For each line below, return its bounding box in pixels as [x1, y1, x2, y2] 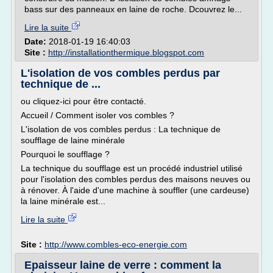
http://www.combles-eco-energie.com [44, 239, 187, 249]
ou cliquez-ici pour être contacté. [21, 96, 146, 106]
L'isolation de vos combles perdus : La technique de [21, 124, 221, 134]
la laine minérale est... [21, 196, 105, 206]
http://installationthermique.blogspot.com [48, 48, 204, 57]
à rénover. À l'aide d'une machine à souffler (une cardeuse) [21, 185, 249, 195]
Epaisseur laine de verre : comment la [24, 259, 221, 271]
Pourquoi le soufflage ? [21, 149, 110, 159]
